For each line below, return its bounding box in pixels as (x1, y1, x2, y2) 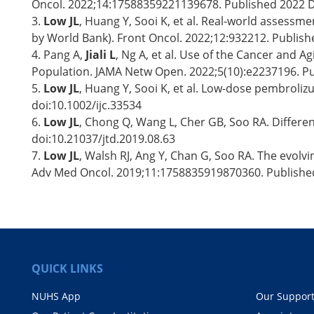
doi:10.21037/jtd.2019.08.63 (32, 130, 175, 146)
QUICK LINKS (32, 260, 103, 276)
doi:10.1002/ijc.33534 (32, 97, 142, 113)
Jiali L (86, 46, 116, 62)
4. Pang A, (32, 46, 86, 62)
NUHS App (32, 289, 81, 303)
